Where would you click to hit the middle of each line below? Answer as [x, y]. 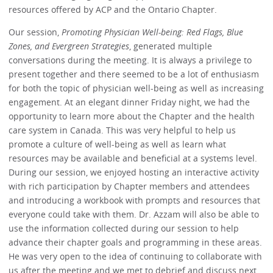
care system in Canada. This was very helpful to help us [122, 130]
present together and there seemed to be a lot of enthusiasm [134, 74]
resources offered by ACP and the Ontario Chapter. [113, 9]
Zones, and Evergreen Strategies [69, 46]
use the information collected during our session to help [124, 229]
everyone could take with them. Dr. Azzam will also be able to [134, 214]
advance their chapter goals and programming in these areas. [136, 243]
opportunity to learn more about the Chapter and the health [132, 116]
